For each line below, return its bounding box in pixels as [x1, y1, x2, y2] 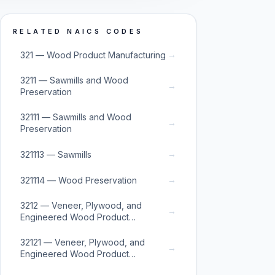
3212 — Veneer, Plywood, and [20, 200, 142, 211]
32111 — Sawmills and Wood [20, 112, 131, 122]
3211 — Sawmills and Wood [20, 75, 128, 85]
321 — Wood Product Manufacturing [20, 49, 166, 60]
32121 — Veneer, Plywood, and [20, 237, 145, 247]
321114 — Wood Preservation [20, 174, 137, 185]
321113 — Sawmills [20, 149, 91, 160]
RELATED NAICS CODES [13, 27, 144, 36]
